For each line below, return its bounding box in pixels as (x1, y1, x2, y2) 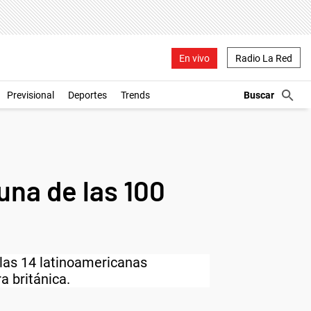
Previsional (7, 90, 54, 101)
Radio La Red (235, 52, 292, 64)
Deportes (68, 90, 107, 101)
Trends (121, 90, 150, 101)
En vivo (179, 52, 210, 64)
